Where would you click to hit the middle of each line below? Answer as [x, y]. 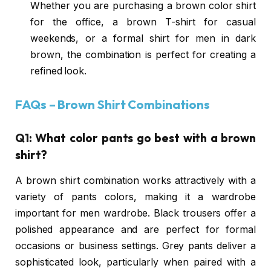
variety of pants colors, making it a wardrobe [135, 197]
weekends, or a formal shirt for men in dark [143, 38]
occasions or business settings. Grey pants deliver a [135, 246]
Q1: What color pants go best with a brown [135, 138]
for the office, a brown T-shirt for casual [143, 22]
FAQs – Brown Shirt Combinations [113, 105]
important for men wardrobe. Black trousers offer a [135, 213]
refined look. [58, 71]
